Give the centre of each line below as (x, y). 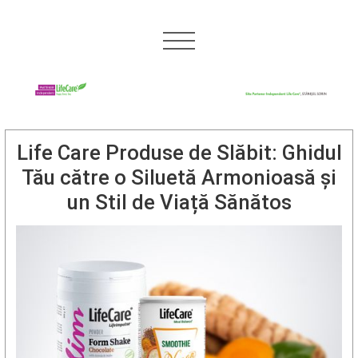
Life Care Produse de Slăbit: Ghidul (179, 153)
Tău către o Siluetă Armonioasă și (179, 178)
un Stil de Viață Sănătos (179, 203)
